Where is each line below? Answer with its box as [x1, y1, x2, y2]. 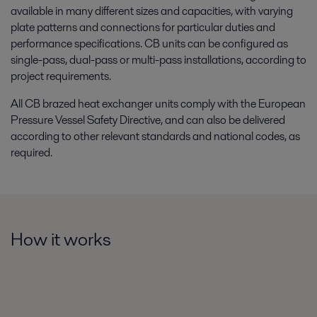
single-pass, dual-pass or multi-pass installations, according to [11, 52, 306, 68]
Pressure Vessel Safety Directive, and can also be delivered [11, 112, 285, 128]
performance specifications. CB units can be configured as [11, 35, 288, 52]
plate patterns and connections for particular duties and [11, 19, 275, 35]
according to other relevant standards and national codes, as [11, 128, 300, 144]
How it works [11, 226, 111, 252]
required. [11, 144, 52, 161]
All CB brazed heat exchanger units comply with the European [11, 96, 306, 112]
